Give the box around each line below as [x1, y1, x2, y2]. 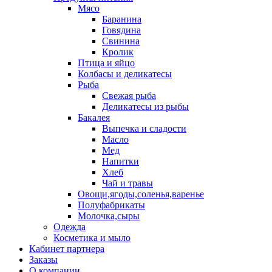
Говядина [102, 25, 141, 35]
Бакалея [78, 112, 110, 123]
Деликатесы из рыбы [102, 101, 189, 112]
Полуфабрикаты [78, 200, 145, 210]
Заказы [29, 254, 58, 265]
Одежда [53, 222, 86, 232]
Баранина [102, 14, 141, 24]
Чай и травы [102, 178, 153, 188]
